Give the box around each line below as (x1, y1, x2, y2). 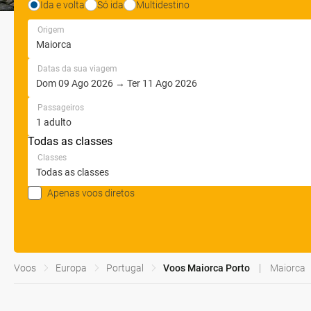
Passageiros (37, 103, 84, 112)
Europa (56, 262, 87, 274)
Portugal (106, 262, 144, 274)
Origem (37, 25, 65, 35)
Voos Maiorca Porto (163, 262, 250, 274)
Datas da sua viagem (37, 64, 117, 74)
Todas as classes (28, 135, 112, 148)
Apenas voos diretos (47, 187, 135, 199)
